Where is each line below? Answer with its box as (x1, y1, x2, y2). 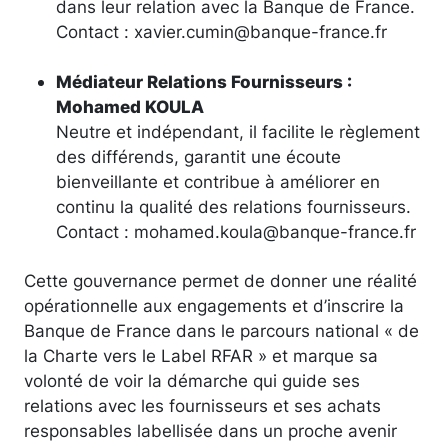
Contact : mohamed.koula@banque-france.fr (56, 220, 416, 242)
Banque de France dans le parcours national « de (24, 319, 419, 341)
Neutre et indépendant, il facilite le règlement (56, 120, 420, 142)
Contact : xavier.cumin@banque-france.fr (56, 20, 387, 42)
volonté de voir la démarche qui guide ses (24, 369, 360, 391)
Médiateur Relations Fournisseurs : (56, 70, 352, 92)
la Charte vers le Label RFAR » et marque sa (24, 344, 378, 366)
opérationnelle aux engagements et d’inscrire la (24, 294, 404, 316)
